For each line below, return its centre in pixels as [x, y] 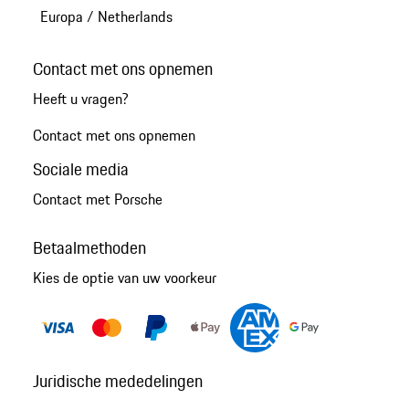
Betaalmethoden [89, 248]
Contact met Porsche [97, 199]
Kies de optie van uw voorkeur [124, 278]
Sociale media [80, 169]
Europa [61, 16]
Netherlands [135, 16]
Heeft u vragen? [80, 98]
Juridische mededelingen [117, 381]
